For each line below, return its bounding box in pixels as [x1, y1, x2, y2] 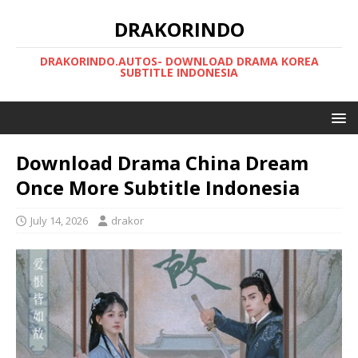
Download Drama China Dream [16, 149, 308, 176]
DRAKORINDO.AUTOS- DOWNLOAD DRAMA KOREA [39, 54, 319, 69]
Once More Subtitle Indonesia [16, 174, 300, 201]
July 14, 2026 [30, 213, 88, 228]
